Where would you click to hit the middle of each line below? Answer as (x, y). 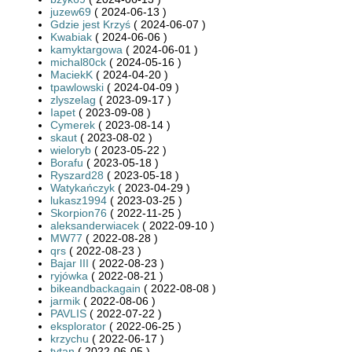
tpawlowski (77, 87)
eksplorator (78, 326)
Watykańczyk (82, 187)
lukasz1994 (79, 200)
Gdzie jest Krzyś (90, 24)
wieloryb (71, 150)
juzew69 (71, 11)
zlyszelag (73, 99)
